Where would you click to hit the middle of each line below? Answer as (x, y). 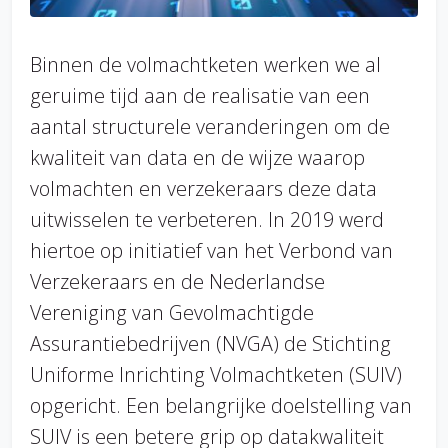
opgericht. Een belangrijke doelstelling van (221, 405)
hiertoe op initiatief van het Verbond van (211, 250)
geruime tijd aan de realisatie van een (200, 95)
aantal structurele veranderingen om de (210, 126)
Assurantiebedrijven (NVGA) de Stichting (210, 343)
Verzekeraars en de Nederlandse (177, 281)
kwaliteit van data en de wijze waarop (197, 157)
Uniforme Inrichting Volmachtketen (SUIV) (216, 374)
